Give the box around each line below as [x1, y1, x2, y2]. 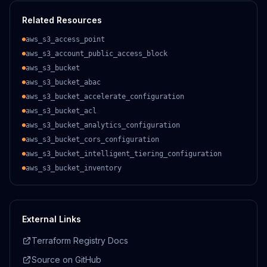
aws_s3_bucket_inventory [26, 164, 122, 172]
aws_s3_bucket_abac [26, 78, 101, 86]
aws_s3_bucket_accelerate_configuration [26, 92, 184, 101]
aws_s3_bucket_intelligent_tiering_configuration [26, 150, 222, 158]
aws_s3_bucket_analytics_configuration [26, 121, 180, 129]
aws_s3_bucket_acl [26, 107, 97, 115]
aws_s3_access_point [26, 35, 105, 44]
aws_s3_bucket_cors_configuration [26, 135, 159, 144]
